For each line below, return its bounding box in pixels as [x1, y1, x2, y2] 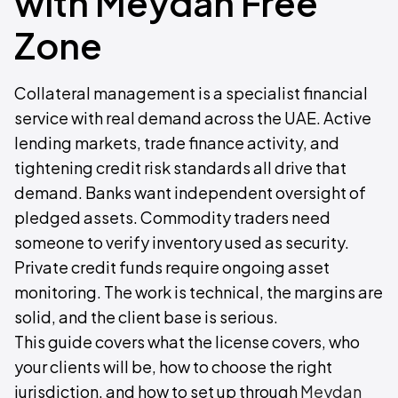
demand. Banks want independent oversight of [14, 182, 366, 203]
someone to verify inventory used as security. [14, 232, 349, 252]
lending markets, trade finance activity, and [14, 132, 339, 153]
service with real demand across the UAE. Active [14, 107, 371, 128]
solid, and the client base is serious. [14, 306, 278, 327]
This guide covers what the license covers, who [14, 331, 360, 352]
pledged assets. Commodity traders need [14, 207, 330, 227]
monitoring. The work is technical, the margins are [14, 282, 383, 302]
